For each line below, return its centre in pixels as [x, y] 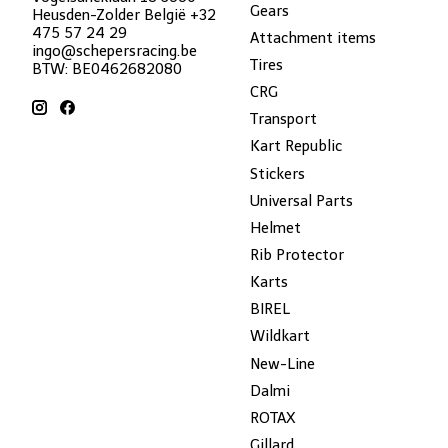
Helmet [275, 227]
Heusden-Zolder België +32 [124, 14]
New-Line [282, 363]
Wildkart [279, 336]
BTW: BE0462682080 [107, 68]
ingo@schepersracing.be [114, 50]
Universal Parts [301, 200]
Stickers [277, 173]
